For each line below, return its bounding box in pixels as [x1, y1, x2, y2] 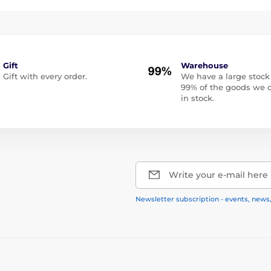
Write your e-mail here [169, 169, 268, 180]
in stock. [181, 93, 214, 103]
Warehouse [181, 60, 228, 70]
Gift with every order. [2, 71, 87, 81]
